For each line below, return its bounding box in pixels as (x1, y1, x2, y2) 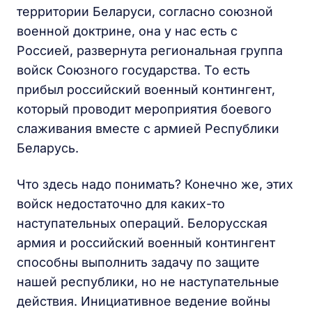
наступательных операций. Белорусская (17, 216, 267, 231)
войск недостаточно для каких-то (17, 196, 225, 212)
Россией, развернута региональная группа (17, 43, 283, 58)
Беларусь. (17, 141, 79, 156)
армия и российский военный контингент (17, 235, 275, 251)
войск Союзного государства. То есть (17, 63, 250, 78)
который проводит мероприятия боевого (17, 102, 272, 117)
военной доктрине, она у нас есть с (17, 24, 237, 39)
